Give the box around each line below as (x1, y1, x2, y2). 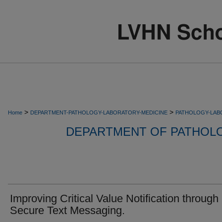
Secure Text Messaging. (10, 204, 125, 217)
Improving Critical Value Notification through (10, 192, 219, 205)
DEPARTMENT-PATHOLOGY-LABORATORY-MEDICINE (30, 110, 167, 115)
